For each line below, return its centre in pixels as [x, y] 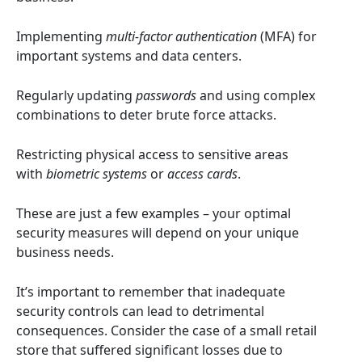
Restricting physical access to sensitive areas [152, 154]
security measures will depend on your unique [158, 233]
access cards [202, 174]
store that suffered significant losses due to [149, 350]
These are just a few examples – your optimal [154, 213]
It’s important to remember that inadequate [151, 292]
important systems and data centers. [129, 56]
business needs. [65, 252]
